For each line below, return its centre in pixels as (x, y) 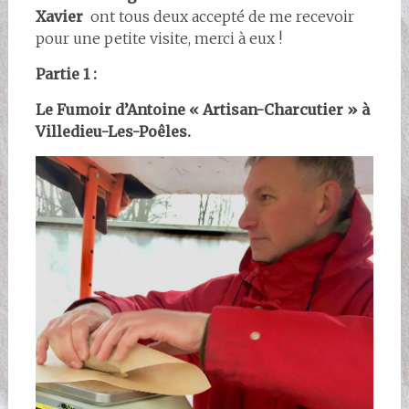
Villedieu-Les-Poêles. (115, 131)
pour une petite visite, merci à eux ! (158, 38)
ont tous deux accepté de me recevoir (220, 16)
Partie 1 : (68, 73)
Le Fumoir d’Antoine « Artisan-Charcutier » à (202, 109)
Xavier (61, 16)
